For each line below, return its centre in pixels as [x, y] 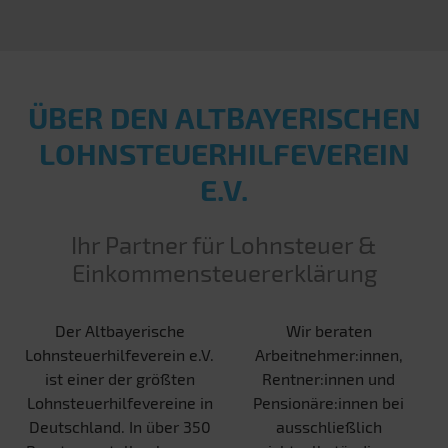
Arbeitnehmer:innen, [328, 355]
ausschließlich [328, 427]
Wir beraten [328, 331]
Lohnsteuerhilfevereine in [119, 403]
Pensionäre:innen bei [328, 403]
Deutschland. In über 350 [119, 427]
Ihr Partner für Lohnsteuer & [224, 245]
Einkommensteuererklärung [224, 273]
